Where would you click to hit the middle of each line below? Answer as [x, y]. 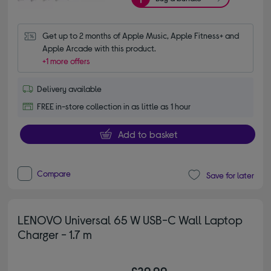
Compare [54, 174]
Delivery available [70, 88]
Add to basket [147, 134]
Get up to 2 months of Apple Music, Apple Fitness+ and [141, 35]
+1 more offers [67, 60]
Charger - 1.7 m [55, 234]
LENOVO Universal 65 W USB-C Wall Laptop [130, 220]
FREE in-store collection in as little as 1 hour [114, 106]
